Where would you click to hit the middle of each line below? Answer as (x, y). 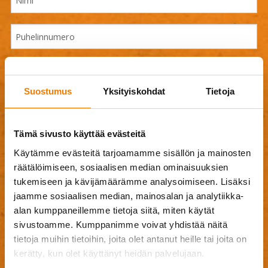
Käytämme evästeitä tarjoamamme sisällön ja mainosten (132, 153)
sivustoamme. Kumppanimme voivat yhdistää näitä (121, 224)
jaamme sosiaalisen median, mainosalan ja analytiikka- (129, 196)
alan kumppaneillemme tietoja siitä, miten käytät (114, 210)
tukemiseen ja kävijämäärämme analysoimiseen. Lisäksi (132, 181)
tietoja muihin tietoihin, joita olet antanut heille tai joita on (130, 239)
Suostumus (48, 91)
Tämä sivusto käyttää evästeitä (80, 134)
